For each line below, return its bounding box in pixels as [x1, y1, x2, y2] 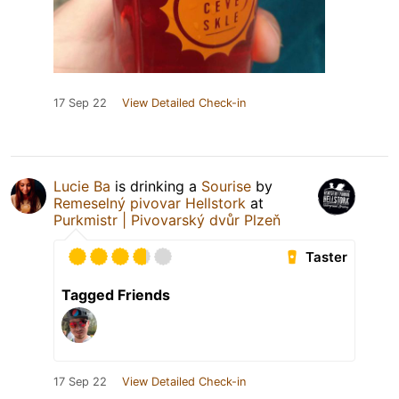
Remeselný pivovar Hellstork [53, 194, 246, 213]
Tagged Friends [61, 286, 170, 305]
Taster [305, 248, 348, 266]
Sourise [201, 177, 251, 196]
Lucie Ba [53, 177, 110, 196]
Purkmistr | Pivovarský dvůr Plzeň [53, 211, 281, 230]
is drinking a [110, 177, 201, 196]
